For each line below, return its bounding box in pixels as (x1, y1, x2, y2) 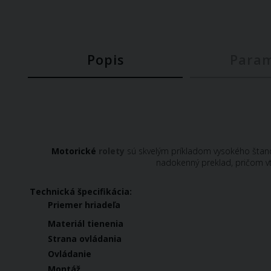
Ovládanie (47, 248, 91, 260)
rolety (99, 145, 125, 157)
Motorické (51, 145, 99, 157)
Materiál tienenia (47, 218, 123, 229)
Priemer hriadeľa (47, 199, 120, 211)
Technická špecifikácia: (29, 186, 132, 197)
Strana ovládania (47, 233, 122, 244)
